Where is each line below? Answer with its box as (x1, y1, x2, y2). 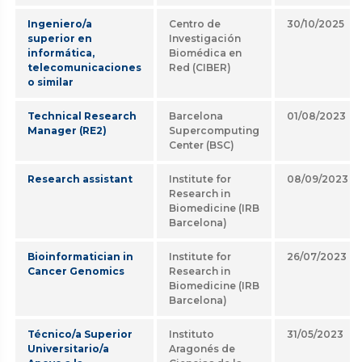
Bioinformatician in (27, 250, 133, 263)
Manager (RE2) (27, 124, 107, 137)
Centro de (169, 18, 221, 30)
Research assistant (27, 173, 133, 185)
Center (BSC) (169, 139, 234, 151)
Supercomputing (169, 124, 259, 137)
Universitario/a (27, 343, 109, 355)
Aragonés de (169, 343, 235, 355)
